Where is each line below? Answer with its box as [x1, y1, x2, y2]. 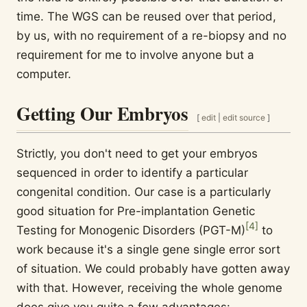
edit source [222, 112, 265, 123]
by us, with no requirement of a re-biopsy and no [16, 28, 286, 42]
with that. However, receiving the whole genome [16, 280, 282, 295]
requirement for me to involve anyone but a [16, 47, 254, 62]
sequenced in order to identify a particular [16, 165, 248, 180]
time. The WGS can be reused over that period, [16, 9, 276, 23]
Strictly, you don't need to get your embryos [16, 146, 258, 160]
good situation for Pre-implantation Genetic [16, 204, 255, 218]
